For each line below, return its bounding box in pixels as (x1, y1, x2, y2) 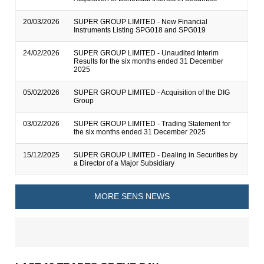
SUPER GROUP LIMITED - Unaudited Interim (74, 48, 219, 57)
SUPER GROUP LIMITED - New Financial (74, 17, 208, 26)
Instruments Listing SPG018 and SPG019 (74, 25, 206, 34)
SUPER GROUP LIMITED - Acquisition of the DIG (74, 88, 230, 97)
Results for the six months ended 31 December (74, 57, 224, 65)
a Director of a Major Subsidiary (74, 159, 175, 167)
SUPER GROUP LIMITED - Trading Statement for (74, 119, 231, 128)
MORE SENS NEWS (94, 192, 170, 202)
